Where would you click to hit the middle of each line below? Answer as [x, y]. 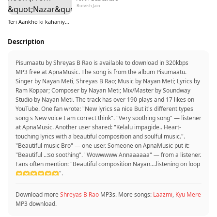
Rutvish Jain [88, 6]
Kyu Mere [188, 194]
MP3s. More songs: [126, 194]
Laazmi [163, 194]
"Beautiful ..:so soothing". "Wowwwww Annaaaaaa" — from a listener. [108, 155]
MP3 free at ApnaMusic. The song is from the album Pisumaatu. [101, 72]
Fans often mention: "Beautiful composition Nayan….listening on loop [108, 164]
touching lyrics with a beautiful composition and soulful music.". [100, 136]
